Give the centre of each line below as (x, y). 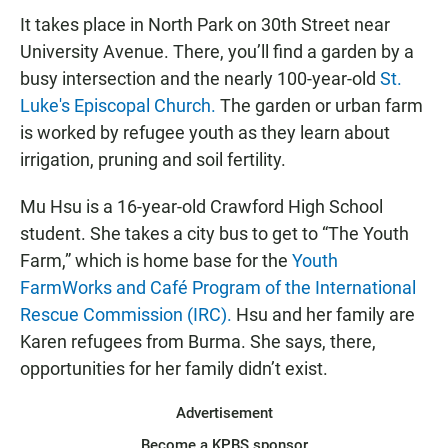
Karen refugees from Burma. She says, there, (198, 342)
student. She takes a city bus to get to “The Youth (214, 234)
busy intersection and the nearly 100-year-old (200, 79)
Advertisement (224, 413)
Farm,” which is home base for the (154, 261)
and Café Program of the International (266, 288)
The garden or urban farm (319, 106)
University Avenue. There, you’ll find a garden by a (217, 52)
